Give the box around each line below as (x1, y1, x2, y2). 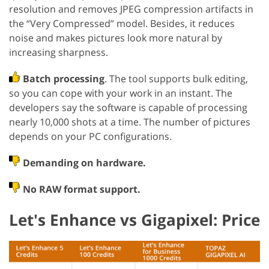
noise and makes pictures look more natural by (9, 31, 222, 45)
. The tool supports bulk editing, (104, 72, 248, 86)
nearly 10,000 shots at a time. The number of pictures (9, 115, 250, 129)
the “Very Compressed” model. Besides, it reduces (9, 17, 235, 31)
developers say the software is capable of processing (9, 101, 247, 115)
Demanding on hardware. (23, 156, 146, 170)
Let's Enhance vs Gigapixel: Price (9, 209, 260, 231)
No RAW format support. (23, 183, 141, 196)
